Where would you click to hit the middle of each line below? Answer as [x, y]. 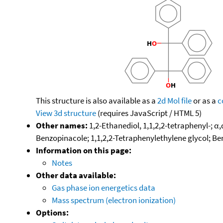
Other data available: [76, 175]
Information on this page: [84, 150]
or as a [205, 100]
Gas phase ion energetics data [104, 187]
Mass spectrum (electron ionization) [114, 200]
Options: [52, 212]
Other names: [62, 125]
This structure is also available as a [97, 100]
